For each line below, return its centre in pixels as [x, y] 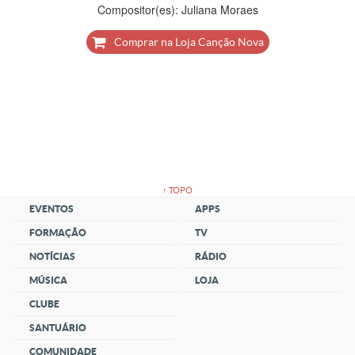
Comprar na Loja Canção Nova [189, 42]
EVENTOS [52, 209]
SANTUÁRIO [58, 328]
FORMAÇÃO [58, 233]
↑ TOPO [177, 190]
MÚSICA [49, 280]
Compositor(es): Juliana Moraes [177, 10]
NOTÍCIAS [53, 256]
